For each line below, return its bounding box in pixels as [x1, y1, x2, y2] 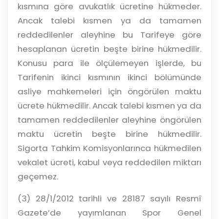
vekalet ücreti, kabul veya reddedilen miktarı [18, 156, 201, 168]
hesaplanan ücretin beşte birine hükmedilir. [18, 43, 201, 55]
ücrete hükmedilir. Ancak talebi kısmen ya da [18, 100, 201, 111]
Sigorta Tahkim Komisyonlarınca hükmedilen [18, 142, 201, 154]
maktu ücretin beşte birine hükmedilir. [18, 128, 201, 140]
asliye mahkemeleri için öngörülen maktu [18, 86, 201, 97]
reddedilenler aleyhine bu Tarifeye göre [18, 29, 201, 41]
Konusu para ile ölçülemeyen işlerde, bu [18, 57, 201, 69]
